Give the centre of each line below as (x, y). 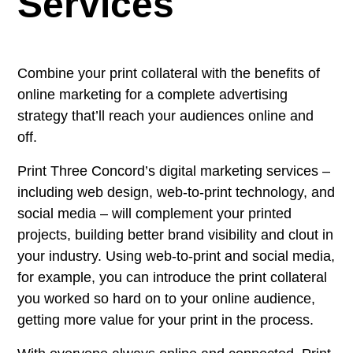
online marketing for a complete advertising (152, 95)
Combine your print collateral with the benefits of (169, 73)
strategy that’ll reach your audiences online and (165, 116)
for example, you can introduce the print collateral (172, 277)
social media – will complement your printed (154, 214)
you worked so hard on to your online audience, (166, 299)
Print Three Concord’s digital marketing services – (174, 171)
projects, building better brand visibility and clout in (175, 235)
